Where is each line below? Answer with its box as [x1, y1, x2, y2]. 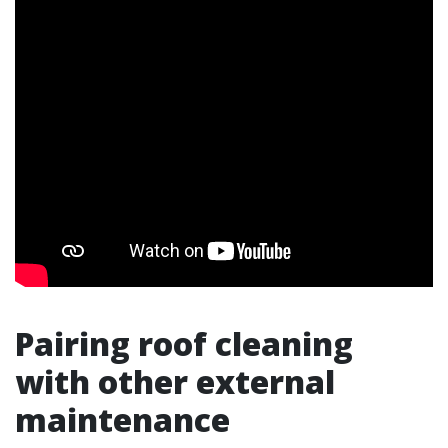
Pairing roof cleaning [15, 322, 353, 365]
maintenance [15, 398, 230, 441]
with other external [15, 360, 335, 403]
